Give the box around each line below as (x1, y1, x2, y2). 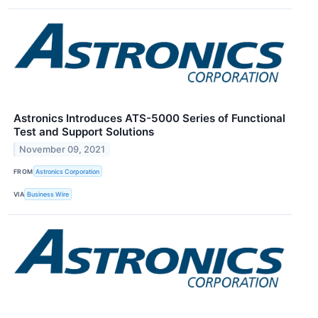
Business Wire (27, 190, 70, 198)
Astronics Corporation (35, 167, 100, 175)
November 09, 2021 (19, 143, 106, 155)
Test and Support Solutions (13, 125, 154, 139)
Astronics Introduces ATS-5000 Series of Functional (13, 111, 285, 126)
